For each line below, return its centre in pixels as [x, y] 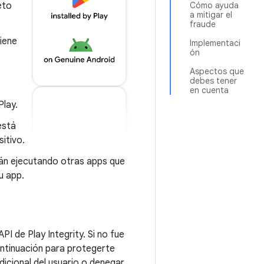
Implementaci [215, 43]
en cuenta [209, 90]
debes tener [213, 81]
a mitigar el [211, 15]
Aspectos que [217, 71]
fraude [203, 24]
